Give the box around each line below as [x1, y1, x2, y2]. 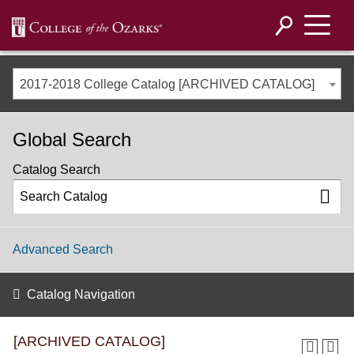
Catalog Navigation [27, 288, 135, 301]
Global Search [13, 129, 131, 150]
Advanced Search [13, 243, 113, 256]
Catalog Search [13, 163, 100, 176]
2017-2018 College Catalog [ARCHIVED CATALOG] [20, 77, 314, 91]
